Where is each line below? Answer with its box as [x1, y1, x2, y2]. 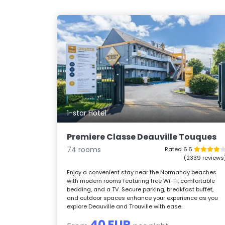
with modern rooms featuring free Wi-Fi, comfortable [67, 176, 215, 185]
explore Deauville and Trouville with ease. [67, 202, 183, 210]
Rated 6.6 [164, 145, 194, 153]
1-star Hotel [67, 107, 107, 118]
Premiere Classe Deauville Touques [67, 131, 217, 143]
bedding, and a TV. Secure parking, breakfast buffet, [67, 185, 214, 193]
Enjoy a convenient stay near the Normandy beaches [67, 168, 217, 176]
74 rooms [67, 144, 101, 155]
